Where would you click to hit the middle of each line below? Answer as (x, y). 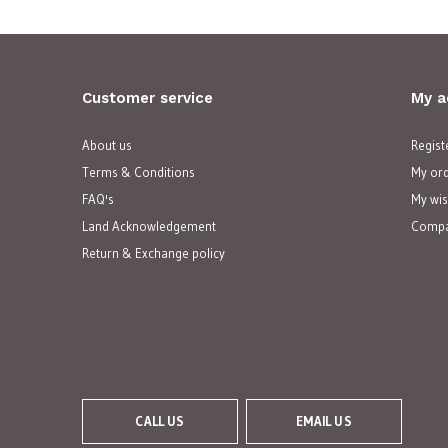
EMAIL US (324, 420)
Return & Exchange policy (153, 252)
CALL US (160, 420)
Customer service (147, 97)
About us (107, 144)
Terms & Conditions (138, 171)
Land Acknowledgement (149, 225)
